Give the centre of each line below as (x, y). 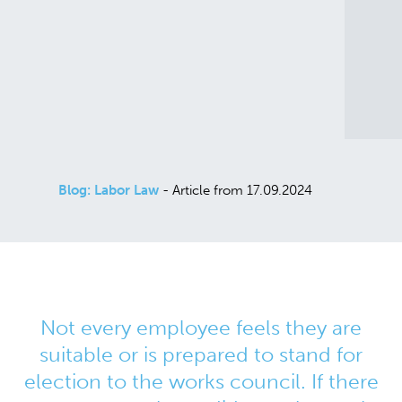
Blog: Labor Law (109, 190)
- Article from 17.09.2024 (236, 190)
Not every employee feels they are (201, 328)
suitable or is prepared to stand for (201, 355)
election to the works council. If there (201, 382)
